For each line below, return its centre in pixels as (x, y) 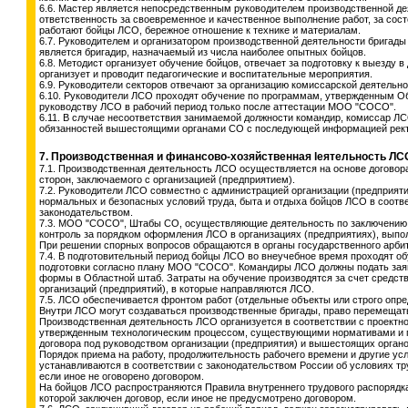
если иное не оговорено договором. (122, 376)
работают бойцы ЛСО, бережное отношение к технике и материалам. (200, 30)
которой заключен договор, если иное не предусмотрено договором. (198, 398)
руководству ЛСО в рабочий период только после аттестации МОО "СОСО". (218, 107)
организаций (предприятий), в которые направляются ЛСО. (177, 289)
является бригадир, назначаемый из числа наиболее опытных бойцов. (203, 52)
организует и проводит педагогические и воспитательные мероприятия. (206, 74)
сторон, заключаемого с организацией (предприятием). (167, 179)
